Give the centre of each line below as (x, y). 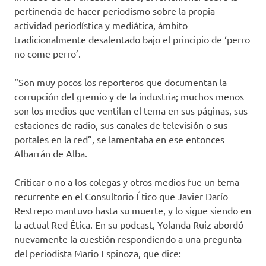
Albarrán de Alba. (51, 153)
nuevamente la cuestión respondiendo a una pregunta (128, 239)
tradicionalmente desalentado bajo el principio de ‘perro (132, 39)
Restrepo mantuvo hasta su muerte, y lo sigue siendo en (133, 210)
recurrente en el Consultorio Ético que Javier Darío (121, 196)
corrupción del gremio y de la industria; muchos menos (129, 96)
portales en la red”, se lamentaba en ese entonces (119, 139)
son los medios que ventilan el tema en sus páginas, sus (131, 111)
